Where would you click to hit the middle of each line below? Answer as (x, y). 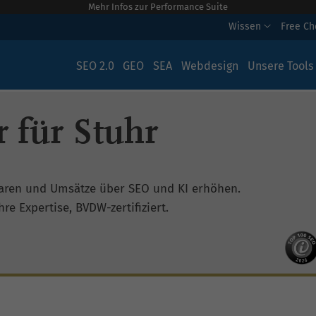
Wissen (246, 26)
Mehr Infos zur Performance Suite (158, 7)
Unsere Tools (280, 66)
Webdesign (209, 66)
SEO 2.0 (95, 66)
